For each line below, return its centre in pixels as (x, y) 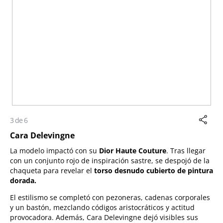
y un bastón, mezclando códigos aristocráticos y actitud (102, 208)
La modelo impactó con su (55, 151)
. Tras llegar (186, 151)
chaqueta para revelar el (52, 171)
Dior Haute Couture (133, 151)
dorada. (23, 181)
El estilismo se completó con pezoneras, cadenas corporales (110, 198)
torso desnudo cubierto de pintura (154, 171)
